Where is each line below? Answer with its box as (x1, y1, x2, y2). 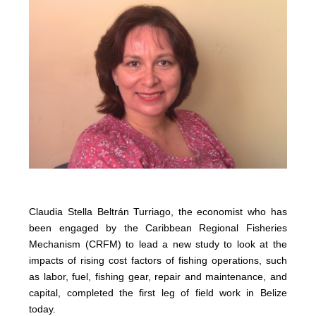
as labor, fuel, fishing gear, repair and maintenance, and (29, 271, 287, 283)
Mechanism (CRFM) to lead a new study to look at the (29, 238, 287, 250)
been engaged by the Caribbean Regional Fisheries (29, 222, 287, 234)
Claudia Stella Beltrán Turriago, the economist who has (29, 206, 287, 218)
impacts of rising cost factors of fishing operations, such (29, 255, 287, 267)
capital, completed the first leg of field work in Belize (29, 287, 287, 299)
